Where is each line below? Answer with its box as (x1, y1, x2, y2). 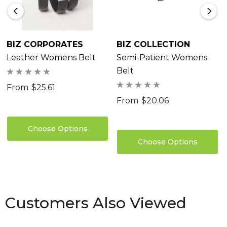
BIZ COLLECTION (117, 40, 190, 50)
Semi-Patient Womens (117, 53, 207, 63)
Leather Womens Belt (7, 53, 96, 63)
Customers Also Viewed (5, 194, 186, 213)
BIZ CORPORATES (7, 40, 83, 50)
